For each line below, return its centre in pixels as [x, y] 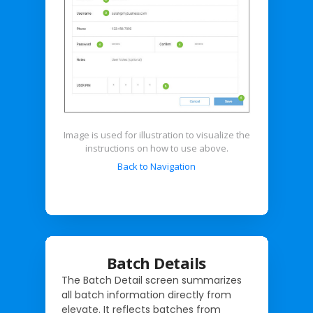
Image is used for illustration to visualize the [156, 135]
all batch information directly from [146, 295]
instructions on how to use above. [156, 148]
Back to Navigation [156, 166]
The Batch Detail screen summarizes [151, 280]
